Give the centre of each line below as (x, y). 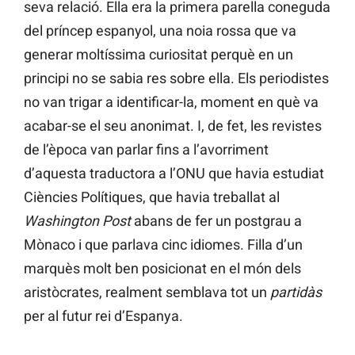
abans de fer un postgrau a (216, 221)
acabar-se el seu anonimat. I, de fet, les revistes (173, 126)
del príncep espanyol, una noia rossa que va (160, 31)
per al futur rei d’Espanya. (103, 316)
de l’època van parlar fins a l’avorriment (146, 150)
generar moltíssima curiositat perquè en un (158, 55)
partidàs (296, 292)
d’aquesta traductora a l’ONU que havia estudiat (174, 174)
